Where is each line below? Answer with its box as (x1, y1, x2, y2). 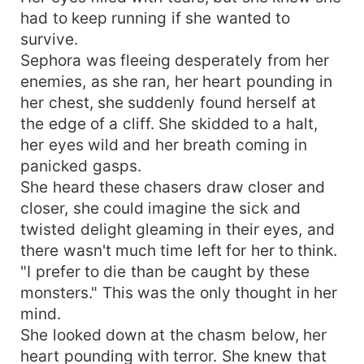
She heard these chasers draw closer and (20, 176, 325, 197)
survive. (20, 28, 79, 49)
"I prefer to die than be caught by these (20, 261, 310, 281)
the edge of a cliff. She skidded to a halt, (20, 113, 318, 133)
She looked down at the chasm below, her (20, 324, 327, 344)
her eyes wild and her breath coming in (20, 134, 308, 154)
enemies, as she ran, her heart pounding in (20, 71, 333, 91)
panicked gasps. (20, 155, 141, 175)
